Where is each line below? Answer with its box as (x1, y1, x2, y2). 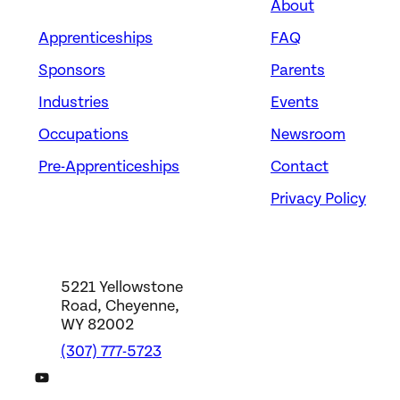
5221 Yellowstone (61, 278, 183, 297)
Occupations (38, 125, 129, 145)
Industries (38, 93, 109, 112)
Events (271, 93, 319, 112)
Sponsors (38, 61, 105, 80)
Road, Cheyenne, (61, 296, 179, 316)
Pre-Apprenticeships (38, 157, 179, 177)
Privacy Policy (271, 189, 366, 209)
